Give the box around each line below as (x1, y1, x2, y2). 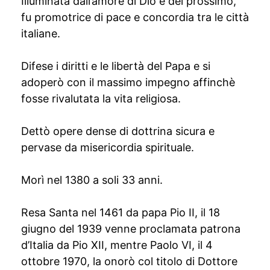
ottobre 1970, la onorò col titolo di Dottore (21, 255, 237, 268)
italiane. (21, 27, 60, 40)
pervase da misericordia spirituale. (21, 141, 194, 154)
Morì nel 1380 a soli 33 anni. (21, 174, 163, 186)
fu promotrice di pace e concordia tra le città (21, 11, 249, 24)
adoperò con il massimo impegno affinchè (21, 76, 235, 89)
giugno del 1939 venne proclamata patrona (21, 222, 240, 235)
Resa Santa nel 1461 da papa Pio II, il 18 (21, 206, 220, 219)
